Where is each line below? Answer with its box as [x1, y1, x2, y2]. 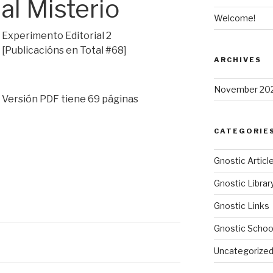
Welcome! [213, 13, 255, 24]
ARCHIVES [213, 55, 261, 65]
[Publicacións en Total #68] [1, 44, 127, 56]
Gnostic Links [213, 200, 269, 211]
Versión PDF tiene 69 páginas [1, 93, 138, 105]
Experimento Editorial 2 [1, 29, 112, 41]
